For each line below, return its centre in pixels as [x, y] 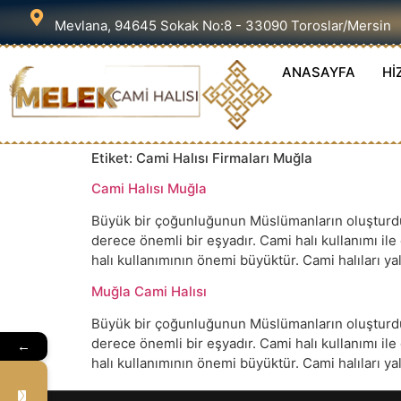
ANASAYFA [319, 72]
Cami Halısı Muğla [149, 189]
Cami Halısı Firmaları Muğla [224, 158]
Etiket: [114, 158]
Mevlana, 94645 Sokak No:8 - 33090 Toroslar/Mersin [222, 26]
